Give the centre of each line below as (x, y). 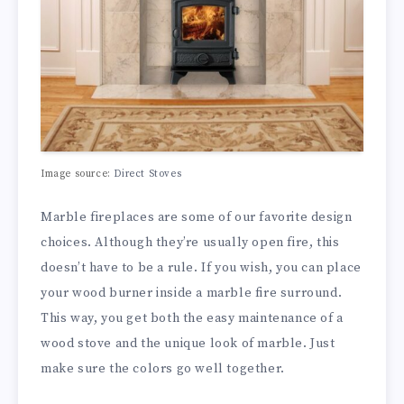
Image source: (78, 174)
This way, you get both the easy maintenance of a (192, 318)
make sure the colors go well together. (163, 368)
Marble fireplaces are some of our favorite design (197, 217)
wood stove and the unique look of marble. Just (188, 343)
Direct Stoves (148, 174)
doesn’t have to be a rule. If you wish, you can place (201, 267)
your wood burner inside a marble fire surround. (192, 293)
